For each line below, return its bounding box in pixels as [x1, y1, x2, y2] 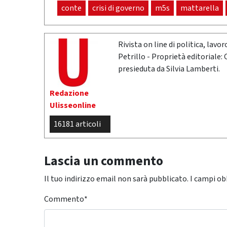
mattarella [180, 3, 219, 14]
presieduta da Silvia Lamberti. [118, 63, 220, 75]
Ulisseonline [50, 100, 96, 111]
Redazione [50, 88, 89, 99]
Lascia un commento [44, 152, 163, 171]
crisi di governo [92, 3, 144, 14]
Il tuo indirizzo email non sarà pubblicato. [44, 173, 188, 185]
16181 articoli [54, 119, 101, 130]
